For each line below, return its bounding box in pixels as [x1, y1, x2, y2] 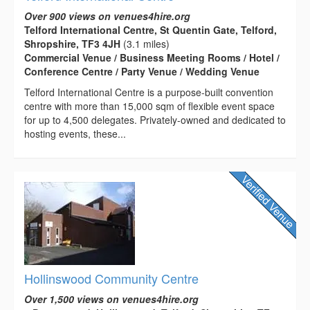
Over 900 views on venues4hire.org [24, 9, 190, 24]
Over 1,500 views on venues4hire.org [24, 292, 199, 307]
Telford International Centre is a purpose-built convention [24, 85, 273, 100]
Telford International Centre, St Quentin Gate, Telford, [24, 23, 277, 37]
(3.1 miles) [120, 37, 170, 51]
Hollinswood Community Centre [24, 269, 199, 288]
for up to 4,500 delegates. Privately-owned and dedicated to [24, 113, 286, 127]
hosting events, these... [24, 127, 126, 141]
